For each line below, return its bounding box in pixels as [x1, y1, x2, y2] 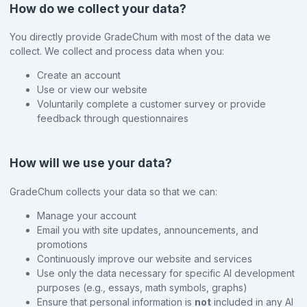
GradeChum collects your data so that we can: [10, 185, 217, 197]
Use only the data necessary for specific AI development [37, 267, 295, 279]
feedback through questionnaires [37, 112, 188, 125]
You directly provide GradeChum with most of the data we [10, 31, 271, 43]
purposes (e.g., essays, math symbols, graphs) [37, 281, 247, 293]
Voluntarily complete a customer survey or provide [37, 98, 266, 110]
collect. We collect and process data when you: [10, 45, 224, 58]
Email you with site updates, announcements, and [37, 223, 258, 236]
